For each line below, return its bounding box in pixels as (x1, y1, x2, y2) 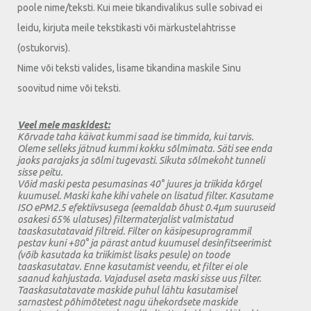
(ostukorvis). (17, 42, 72, 53)
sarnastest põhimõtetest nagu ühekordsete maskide (17, 296, 237, 308)
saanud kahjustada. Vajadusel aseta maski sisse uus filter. (17, 272, 261, 284)
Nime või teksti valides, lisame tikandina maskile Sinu (17, 62, 241, 74)
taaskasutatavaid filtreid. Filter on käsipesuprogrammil (17, 225, 251, 237)
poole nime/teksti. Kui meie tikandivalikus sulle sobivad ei (17, 1, 262, 13)
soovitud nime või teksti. (17, 82, 123, 94)
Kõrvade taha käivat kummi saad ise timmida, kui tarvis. (17, 131, 253, 142)
